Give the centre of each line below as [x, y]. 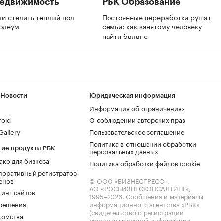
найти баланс [126, 35]
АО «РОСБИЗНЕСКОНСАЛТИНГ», [140, 188]
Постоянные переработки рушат [157, 17]
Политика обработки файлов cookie [145, 163]
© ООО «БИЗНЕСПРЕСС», [129, 180]
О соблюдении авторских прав [137, 119]
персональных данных [124, 151]
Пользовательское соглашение [137, 131]
